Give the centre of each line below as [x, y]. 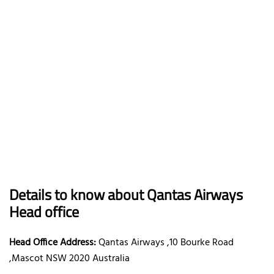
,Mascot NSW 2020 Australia [69, 258]
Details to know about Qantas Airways [126, 194]
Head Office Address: [53, 243]
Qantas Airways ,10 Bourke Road [165, 243]
